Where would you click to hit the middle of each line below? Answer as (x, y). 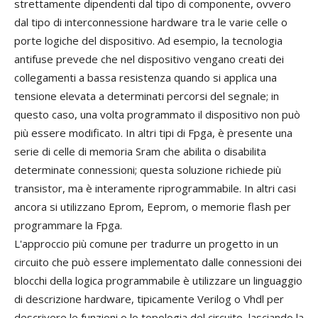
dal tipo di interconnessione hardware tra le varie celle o (151, 22)
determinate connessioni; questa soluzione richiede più (148, 170)
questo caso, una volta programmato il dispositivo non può (157, 115)
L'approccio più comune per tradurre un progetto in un (146, 244)
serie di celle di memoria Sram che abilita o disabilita (140, 152)
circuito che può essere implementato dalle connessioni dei (158, 262)
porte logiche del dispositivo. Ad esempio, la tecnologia (148, 41)
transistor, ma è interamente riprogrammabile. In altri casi (155, 188)
